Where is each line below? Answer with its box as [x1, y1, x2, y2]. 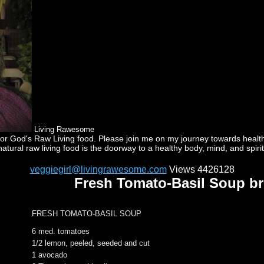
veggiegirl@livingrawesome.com [29, 164, 167, 174]
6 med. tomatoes [32, 227, 90, 236]
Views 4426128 [166, 164, 235, 174]
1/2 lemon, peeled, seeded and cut [32, 239, 150, 247]
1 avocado [32, 250, 67, 259]
